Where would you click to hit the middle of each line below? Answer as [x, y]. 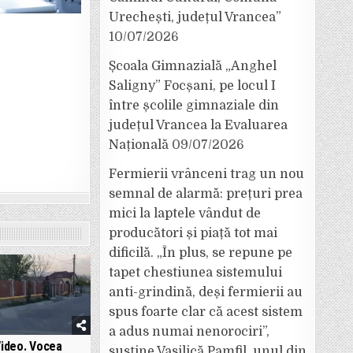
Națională [139, 145]
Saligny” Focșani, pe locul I [192, 86]
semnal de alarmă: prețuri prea [206, 194]
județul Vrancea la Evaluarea [198, 125]
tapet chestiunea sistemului [195, 273]
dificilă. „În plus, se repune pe [201, 253]
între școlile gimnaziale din [194, 106]
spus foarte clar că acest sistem [206, 312]
